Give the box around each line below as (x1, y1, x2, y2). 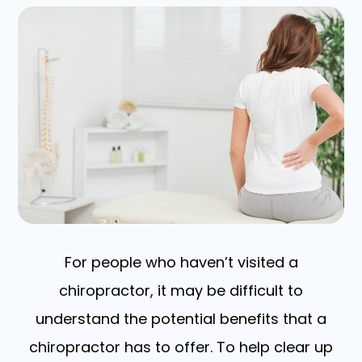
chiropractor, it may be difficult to (59, 280, 303, 301)
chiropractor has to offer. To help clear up (29, 336, 333, 357)
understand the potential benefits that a (36, 308, 326, 329)
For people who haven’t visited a (64, 251, 298, 272)
